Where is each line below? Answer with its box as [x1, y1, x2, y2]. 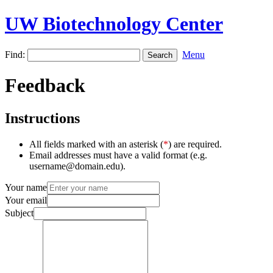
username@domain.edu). [29, 160, 126, 171]
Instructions [5, 110, 80, 126]
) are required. [168, 138, 222, 149]
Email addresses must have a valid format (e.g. [29, 149, 207, 160]
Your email [5, 194, 47, 205]
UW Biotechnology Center [5, 13, 223, 35]
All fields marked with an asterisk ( [29, 138, 163, 149]
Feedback [5, 74, 85, 97]
